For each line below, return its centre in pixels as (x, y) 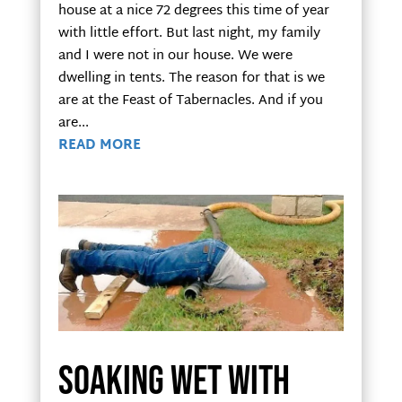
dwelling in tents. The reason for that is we (191, 78)
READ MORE (99, 145)
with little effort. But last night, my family (189, 33)
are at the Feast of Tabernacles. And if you (190, 100)
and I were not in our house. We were (175, 56)
